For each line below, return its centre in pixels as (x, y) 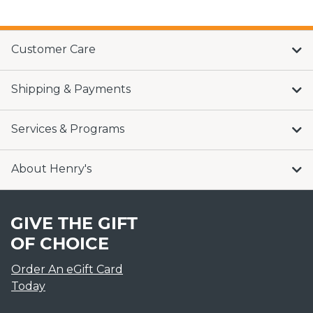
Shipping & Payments (71, 89)
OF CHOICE (60, 243)
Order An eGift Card (67, 269)
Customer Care (53, 49)
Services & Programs (68, 129)
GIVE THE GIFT (74, 223)
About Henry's (51, 168)
